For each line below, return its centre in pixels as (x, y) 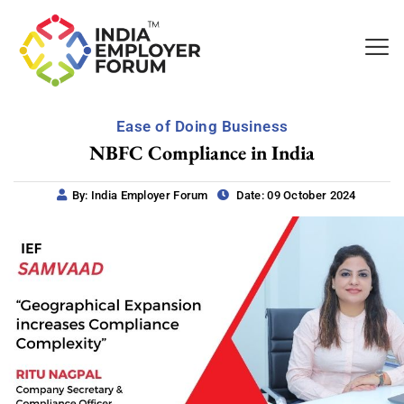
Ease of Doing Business (202, 126)
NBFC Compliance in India (202, 152)
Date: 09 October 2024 (295, 195)
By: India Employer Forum (140, 195)
